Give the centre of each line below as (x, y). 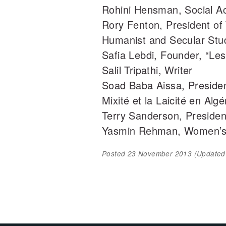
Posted (115, 153)
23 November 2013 (160, 153)
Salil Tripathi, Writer (147, 70)
